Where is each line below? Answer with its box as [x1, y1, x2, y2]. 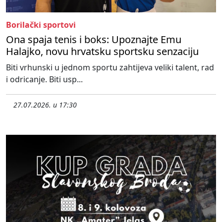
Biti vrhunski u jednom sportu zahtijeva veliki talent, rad [6, 62, 214, 73]
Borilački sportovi [6, 19, 76, 31]
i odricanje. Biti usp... [6, 74, 83, 85]
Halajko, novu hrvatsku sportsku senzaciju [6, 45, 199, 58]
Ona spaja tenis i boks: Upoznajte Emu [6, 33, 181, 47]
